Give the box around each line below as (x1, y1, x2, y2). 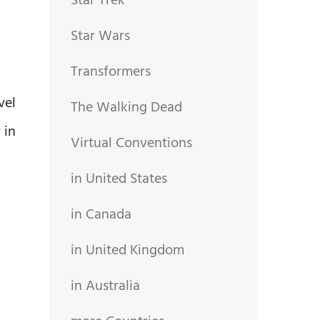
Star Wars (70, 24, 130, 48)
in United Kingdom (70, 239, 184, 262)
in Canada (70, 203, 131, 226)
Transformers (70, 60, 151, 84)
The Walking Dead (70, 96, 182, 119)
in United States (70, 167, 167, 191)
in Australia (70, 274, 140, 298)
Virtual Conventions (70, 131, 192, 155)
